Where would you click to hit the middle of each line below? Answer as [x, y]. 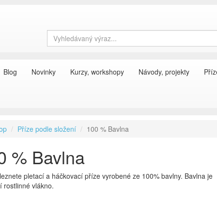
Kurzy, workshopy [97, 72]
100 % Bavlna [108, 129]
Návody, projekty [164, 72]
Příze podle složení [47, 129]
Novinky [44, 72]
